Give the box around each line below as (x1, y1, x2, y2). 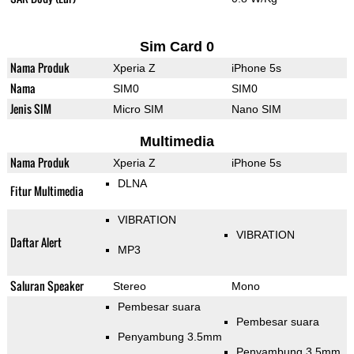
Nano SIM (231, 103, 281, 116)
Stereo (112, 280, 146, 293)
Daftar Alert (9, 234, 62, 251)
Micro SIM (112, 103, 164, 116)
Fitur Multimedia (9, 183, 84, 200)
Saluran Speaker (9, 277, 84, 295)
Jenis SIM (9, 100, 51, 118)
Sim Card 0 (139, 39, 214, 55)
